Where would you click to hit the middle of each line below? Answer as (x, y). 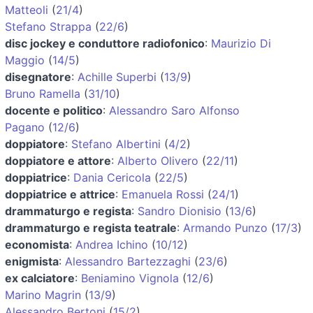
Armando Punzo (225, 227)
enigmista (32, 261)
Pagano (25, 127)
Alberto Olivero (158, 160)
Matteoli (27, 9)
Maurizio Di (241, 43)
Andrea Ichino (112, 244)
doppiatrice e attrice (60, 194)
